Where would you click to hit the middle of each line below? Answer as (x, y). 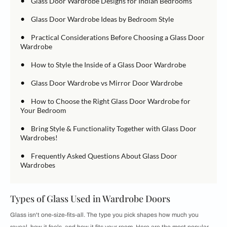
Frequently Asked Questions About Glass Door (104, 156)
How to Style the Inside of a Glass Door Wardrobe (108, 65)
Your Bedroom (43, 110)
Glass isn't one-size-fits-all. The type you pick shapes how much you (104, 215)
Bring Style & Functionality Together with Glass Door (114, 129)
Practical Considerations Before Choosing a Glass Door (118, 37)
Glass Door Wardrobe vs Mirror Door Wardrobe (107, 83)
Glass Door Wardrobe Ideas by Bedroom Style (102, 19)
